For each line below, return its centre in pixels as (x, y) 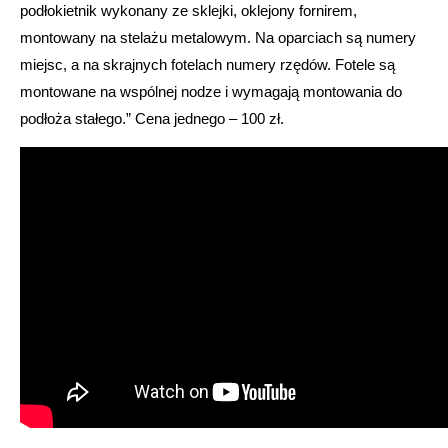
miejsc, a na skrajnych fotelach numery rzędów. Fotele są (207, 64)
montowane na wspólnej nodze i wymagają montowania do (211, 91)
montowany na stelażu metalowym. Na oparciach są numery (218, 37)
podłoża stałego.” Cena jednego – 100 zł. (152, 118)
